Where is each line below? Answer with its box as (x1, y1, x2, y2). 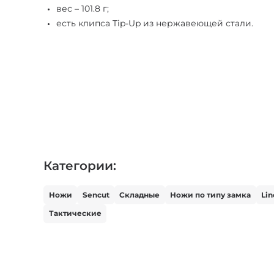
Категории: (43, 158, 117, 174)
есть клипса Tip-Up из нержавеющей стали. (56, 18, 254, 29)
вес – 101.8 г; (56, 3, 109, 15)
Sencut (82, 190, 109, 199)
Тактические (48, 209, 102, 218)
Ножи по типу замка (170, 190, 251, 199)
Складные (119, 190, 160, 199)
